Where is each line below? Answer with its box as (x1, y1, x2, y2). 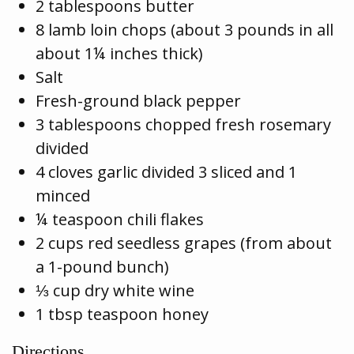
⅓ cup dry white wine (36, 280, 194, 302)
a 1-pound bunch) (36, 256, 169, 278)
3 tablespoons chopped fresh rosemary (36, 114, 331, 136)
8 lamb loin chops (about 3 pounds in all (36, 19, 333, 41)
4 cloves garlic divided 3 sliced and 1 (36, 161, 297, 183)
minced (36, 185, 90, 207)
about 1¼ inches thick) (36, 43, 203, 65)
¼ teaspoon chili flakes (36, 209, 204, 231)
